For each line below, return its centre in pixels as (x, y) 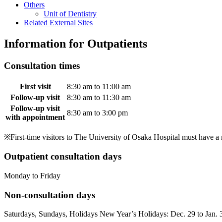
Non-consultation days (50, 195)
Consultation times (42, 65)
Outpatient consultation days (63, 157)
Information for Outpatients (76, 43)
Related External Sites (58, 23)
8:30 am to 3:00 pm (97, 112)
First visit (35, 86)
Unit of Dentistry (70, 14)
